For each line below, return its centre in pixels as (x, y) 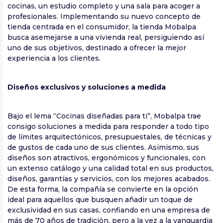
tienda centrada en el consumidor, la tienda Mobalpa (102, 27)
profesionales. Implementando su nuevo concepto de (104, 17)
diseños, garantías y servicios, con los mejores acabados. (109, 179)
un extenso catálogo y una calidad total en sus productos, (111, 168)
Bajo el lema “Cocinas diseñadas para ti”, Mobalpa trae (104, 116)
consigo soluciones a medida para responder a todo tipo (108, 127)
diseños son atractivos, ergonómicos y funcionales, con (107, 158)
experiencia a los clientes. (54, 58)
